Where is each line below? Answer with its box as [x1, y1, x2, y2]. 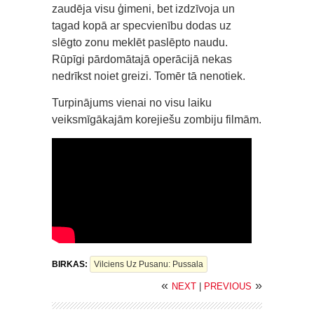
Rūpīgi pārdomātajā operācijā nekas [52, 53, 232, 65]
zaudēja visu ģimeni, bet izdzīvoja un [52, 3, 235, 15]
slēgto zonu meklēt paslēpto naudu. [52, 36, 228, 48]
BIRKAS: [52, 259, 90, 269]
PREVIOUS [204, 281, 252, 292]
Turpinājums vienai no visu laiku [52, 97, 212, 109]
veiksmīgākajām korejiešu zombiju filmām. [52, 114, 261, 125]
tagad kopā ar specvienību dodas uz [52, 20, 231, 32]
